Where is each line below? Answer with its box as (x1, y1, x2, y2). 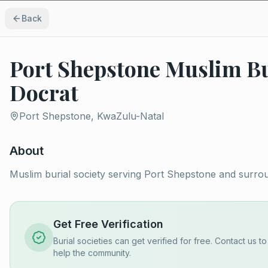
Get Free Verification (53, 218, 163, 230)
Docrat (10, 78, 78, 106)
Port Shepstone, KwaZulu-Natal (19, 110, 164, 122)
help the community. (53, 248, 131, 258)
